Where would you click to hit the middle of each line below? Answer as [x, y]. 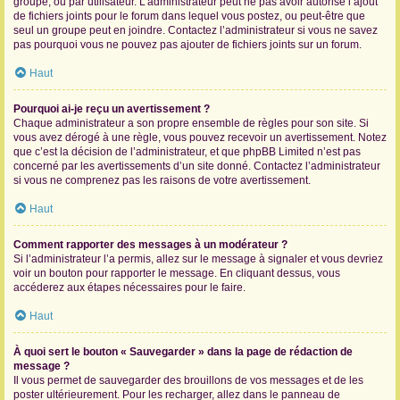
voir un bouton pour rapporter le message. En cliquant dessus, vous [177, 273]
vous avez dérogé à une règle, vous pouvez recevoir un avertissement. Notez [200, 137]
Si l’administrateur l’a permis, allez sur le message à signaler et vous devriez [198, 259]
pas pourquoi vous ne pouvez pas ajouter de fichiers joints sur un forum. [187, 45]
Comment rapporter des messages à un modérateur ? [150, 245]
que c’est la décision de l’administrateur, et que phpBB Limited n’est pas [187, 152]
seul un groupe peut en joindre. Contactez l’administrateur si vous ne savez [196, 30]
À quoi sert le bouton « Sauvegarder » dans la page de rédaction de [183, 352]
